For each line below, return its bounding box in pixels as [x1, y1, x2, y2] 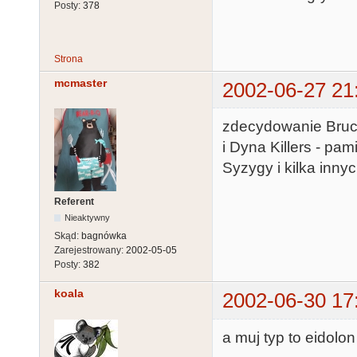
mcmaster [54, 76, 107, 89]
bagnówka [81, 230, 127, 242]
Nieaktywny [65, 213, 111, 223]
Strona [54, 53, 83, 65]
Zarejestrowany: [54, 245, 126, 257]
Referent [54, 196, 94, 208]
